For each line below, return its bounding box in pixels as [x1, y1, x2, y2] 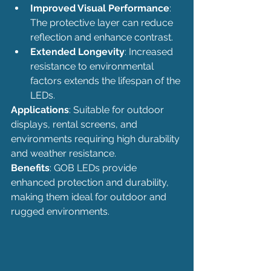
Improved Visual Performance [30, 2, 169, 14]
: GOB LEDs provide [50, 162, 139, 174]
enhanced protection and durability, [11, 176, 171, 188]
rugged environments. [11, 205, 109, 217]
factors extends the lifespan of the [30, 74, 183, 87]
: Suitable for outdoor [69, 103, 166, 116]
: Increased [125, 45, 175, 57]
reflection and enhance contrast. [30, 31, 173, 43]
